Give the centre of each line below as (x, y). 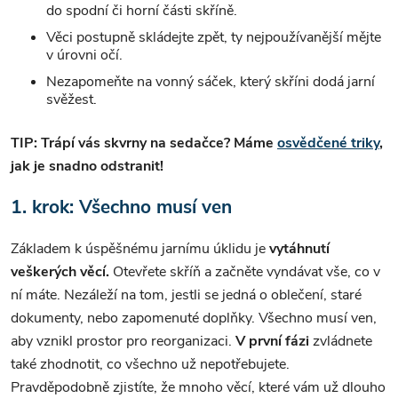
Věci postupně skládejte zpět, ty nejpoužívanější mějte (214, 37)
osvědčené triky (328, 143)
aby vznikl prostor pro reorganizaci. (123, 341)
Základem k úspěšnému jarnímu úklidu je (140, 248)
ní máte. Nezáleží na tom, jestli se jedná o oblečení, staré (186, 295)
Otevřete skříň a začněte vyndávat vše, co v (247, 271)
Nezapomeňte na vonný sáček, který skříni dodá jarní (211, 81)
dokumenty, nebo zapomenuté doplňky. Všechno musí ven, (194, 318)
